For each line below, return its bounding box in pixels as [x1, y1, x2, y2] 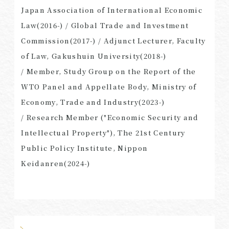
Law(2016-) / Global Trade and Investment [21, 20, 189, 30]
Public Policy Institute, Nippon [21, 143, 148, 153]
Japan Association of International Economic [21, 5, 203, 15]
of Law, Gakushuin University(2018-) [21, 51, 167, 61]
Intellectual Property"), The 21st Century [21, 127, 186, 138]
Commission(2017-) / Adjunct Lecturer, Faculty [21, 35, 206, 45]
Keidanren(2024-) [21, 158, 90, 168]
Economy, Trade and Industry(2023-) [21, 97, 165, 107]
